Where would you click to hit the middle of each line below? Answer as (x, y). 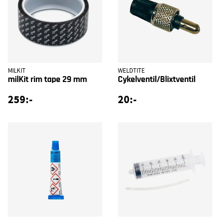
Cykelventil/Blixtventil (157, 79)
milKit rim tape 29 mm (47, 79)
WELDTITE (131, 70)
